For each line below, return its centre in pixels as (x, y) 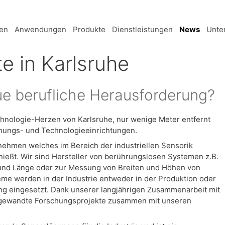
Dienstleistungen (142, 29)
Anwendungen (40, 29)
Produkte (89, 29)
